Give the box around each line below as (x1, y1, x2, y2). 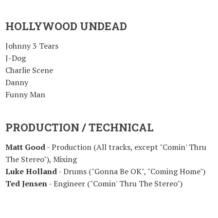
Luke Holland (5, 166, 57, 177)
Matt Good (5, 142, 45, 152)
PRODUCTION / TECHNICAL (5, 120, 154, 134)
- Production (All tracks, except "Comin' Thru (45, 142, 206, 152)
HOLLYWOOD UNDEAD (5, 19, 127, 33)
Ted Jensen (5, 178, 47, 189)
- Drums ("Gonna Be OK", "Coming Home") (57, 166, 205, 177)
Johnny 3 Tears (5, 40, 58, 51)
